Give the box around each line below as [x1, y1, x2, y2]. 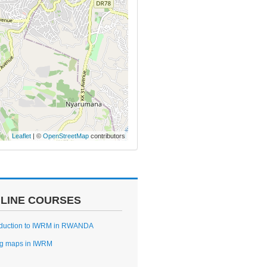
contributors [89, 132, 125, 139]
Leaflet [12, 132, 31, 139]
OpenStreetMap [43, 132, 89, 139]
